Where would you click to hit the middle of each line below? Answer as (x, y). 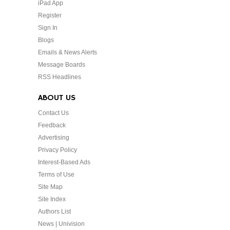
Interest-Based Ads (64, 162)
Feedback (52, 126)
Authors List (54, 212)
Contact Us (53, 113)
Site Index (52, 199)
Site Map (50, 187)
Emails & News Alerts (68, 53)
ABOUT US (57, 98)
